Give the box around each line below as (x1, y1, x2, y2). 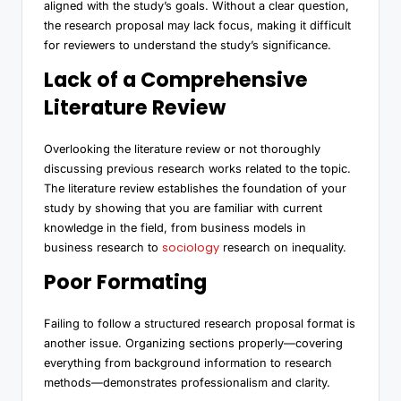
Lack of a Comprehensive (44, 65, 308, 95)
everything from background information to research (44, 356, 332, 371)
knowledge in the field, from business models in (44, 221, 306, 235)
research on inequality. (219, 241, 346, 255)
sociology (162, 240, 219, 256)
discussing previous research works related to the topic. (44, 162, 351, 176)
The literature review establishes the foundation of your (44, 182, 346, 196)
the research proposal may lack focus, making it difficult (44, 19, 351, 33)
